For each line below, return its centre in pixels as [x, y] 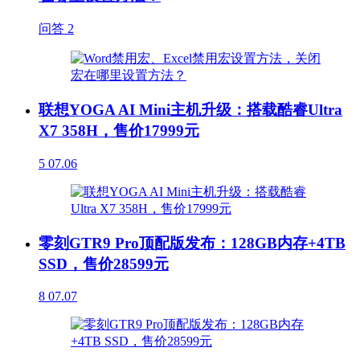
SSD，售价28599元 [104, 264]
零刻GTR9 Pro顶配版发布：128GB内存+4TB [192, 243]
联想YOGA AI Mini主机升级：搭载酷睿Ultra [190, 110]
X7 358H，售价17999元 [119, 131]
